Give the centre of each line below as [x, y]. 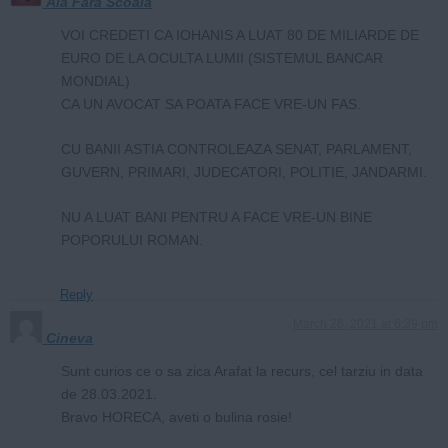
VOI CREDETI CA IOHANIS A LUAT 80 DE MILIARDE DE [240, 34]
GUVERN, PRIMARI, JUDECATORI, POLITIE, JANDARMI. [244, 171]
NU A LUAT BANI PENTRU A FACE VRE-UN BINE [216, 216]
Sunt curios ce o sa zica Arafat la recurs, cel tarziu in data [242, 370]
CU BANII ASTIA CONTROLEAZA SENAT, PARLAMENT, [236, 148]
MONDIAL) [95, 80]
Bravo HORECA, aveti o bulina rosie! [176, 416]
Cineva [69, 337]
